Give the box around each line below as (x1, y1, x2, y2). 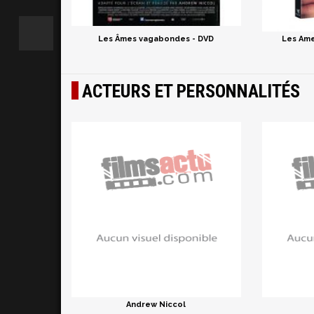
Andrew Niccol (126, 299, 186, 309)
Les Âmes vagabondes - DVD (98, 34, 214, 43)
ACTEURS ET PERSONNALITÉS (82, 80, 300, 102)
